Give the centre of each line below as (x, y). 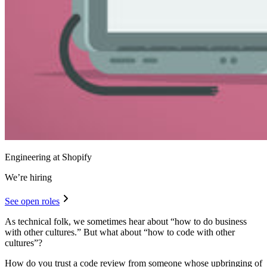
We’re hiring (28, 177)
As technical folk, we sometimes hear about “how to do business (126, 221)
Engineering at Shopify (48, 157)
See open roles (32, 201)
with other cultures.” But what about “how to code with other (120, 232)
